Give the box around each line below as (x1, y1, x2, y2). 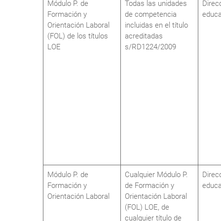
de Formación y (125, 181, 174, 190)
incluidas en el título (125, 21, 188, 30)
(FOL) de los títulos (47, 32, 108, 40)
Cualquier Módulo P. (125, 170, 188, 179)
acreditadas (125, 32, 163, 40)
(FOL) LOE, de (125, 203, 169, 212)
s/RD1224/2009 (125, 42, 176, 51)
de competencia (125, 10, 177, 19)
